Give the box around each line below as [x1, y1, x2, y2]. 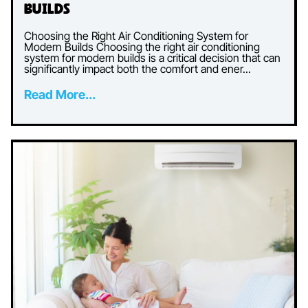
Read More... [24, 87, 96, 102]
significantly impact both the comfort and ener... [24, 62, 251, 76]
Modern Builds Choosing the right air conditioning [24, 40, 260, 54]
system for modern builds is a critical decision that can [24, 51, 280, 65]
